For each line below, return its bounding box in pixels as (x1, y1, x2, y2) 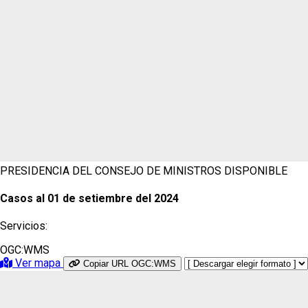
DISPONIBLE (224, 164, 287, 177)
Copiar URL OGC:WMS (83, 258, 176, 269)
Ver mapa (15, 256, 60, 270)
